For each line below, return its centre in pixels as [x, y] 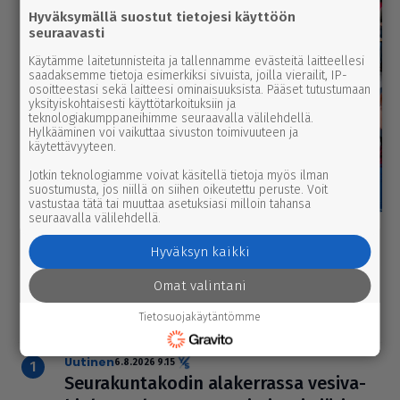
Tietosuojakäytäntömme [200, 317]
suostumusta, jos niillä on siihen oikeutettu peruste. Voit [179, 190]
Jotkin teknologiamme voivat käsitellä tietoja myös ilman [179, 175]
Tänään [129, 326]
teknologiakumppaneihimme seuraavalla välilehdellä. [171, 118]
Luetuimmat [200, 297]
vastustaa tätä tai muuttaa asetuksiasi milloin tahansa [170, 204]
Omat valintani [200, 286]
